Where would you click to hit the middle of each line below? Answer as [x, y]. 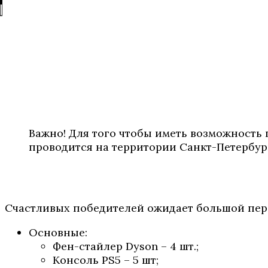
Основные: [58, 232]
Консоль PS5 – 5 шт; [106, 260]
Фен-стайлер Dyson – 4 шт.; [126, 246]
